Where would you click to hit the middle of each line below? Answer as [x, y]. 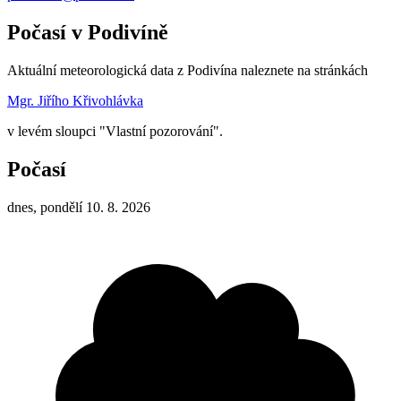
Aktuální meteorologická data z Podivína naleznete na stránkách [188, 70]
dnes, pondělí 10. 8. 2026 [79, 207]
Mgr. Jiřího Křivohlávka [75, 100]
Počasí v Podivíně [88, 32]
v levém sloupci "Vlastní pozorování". [115, 131]
